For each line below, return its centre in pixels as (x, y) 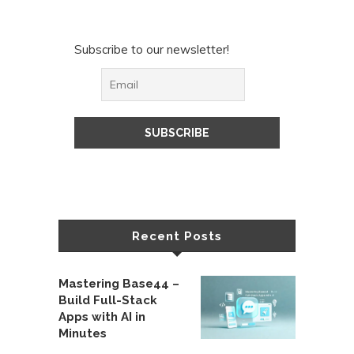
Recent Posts (177, 237)
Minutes (83, 334)
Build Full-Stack (108, 301)
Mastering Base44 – (119, 284)
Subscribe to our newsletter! (152, 50)
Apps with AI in (102, 317)
